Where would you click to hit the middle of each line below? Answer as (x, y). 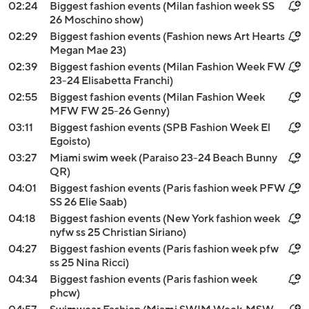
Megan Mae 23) (88, 50)
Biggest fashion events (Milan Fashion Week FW (168, 67)
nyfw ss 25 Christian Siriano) (118, 232)
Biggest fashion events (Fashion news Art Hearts (167, 37)
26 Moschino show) (97, 20)
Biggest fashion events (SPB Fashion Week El (160, 128)
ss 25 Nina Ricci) (89, 263)
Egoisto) (70, 141)
